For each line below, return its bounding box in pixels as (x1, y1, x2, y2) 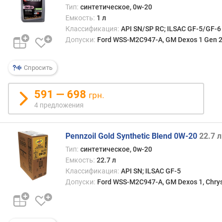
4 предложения (34, 101, 84, 109)
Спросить (22, 64, 53, 71)
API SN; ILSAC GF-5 (120, 167, 181, 175)
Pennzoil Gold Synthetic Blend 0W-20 (65, 131, 197, 141)
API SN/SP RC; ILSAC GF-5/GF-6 (120, 25, 221, 33)
